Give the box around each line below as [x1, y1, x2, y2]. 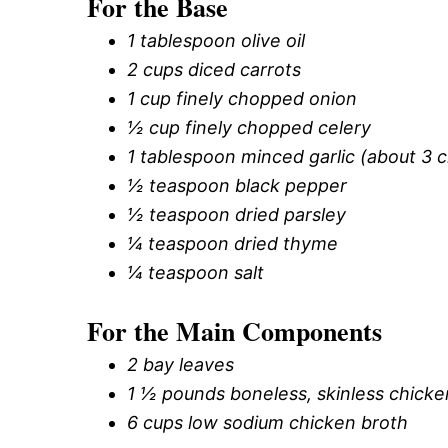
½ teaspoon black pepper [127, 174, 347, 196]
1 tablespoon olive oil [127, 29, 305, 51]
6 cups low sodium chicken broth [127, 411, 408, 433]
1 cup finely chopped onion [127, 87, 357, 109]
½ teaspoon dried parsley [127, 203, 346, 225]
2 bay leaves [127, 353, 234, 375]
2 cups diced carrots [127, 58, 301, 80]
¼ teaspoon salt [127, 261, 264, 283]
